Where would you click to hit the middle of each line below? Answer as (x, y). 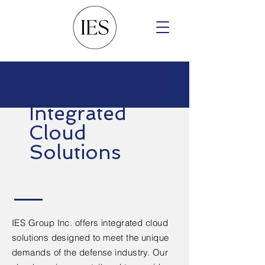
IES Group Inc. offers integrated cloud (90, 223)
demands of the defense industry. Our (90, 252)
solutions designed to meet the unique (91, 237)
